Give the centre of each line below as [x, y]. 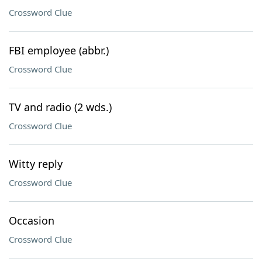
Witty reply [36, 164]
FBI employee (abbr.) [59, 50]
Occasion [32, 220]
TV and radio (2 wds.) [60, 107]
